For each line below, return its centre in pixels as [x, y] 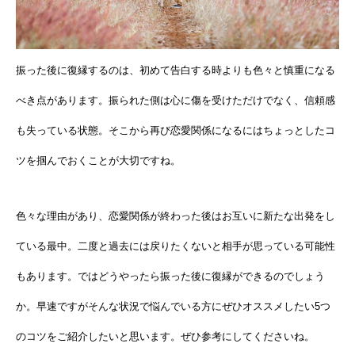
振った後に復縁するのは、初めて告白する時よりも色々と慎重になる [176, 71]
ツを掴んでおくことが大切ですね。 [98, 161]
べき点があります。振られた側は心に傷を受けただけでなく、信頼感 [176, 101]
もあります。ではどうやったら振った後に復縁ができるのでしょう [170, 277]
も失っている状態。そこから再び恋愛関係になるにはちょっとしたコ [176, 131]
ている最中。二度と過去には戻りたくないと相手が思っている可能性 [176, 246]
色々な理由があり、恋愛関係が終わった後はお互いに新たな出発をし [176, 216]
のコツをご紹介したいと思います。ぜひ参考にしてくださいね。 [165, 337]
